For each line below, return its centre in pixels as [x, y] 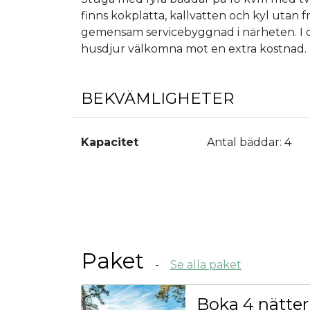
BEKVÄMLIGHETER [157, 99]
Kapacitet [110, 143]
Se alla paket [206, 264]
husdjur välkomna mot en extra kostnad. [194, 49]
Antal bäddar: [244, 143]
